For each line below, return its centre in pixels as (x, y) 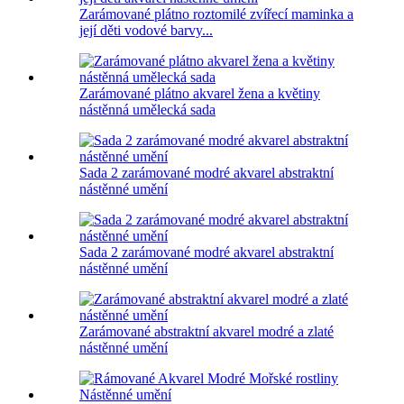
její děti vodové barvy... (146, 31)
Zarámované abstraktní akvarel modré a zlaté (207, 332)
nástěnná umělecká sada (147, 110)
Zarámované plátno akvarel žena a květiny (200, 94)
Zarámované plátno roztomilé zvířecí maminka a (216, 14)
